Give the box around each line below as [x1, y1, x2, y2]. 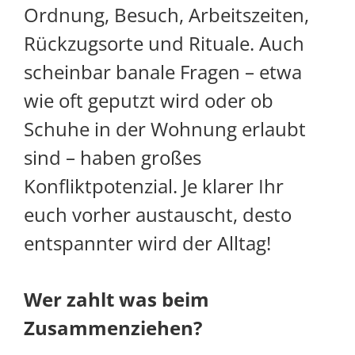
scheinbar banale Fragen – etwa [24, 59, 302, 86]
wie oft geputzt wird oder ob [24, 87, 273, 114]
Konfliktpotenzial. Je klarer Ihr [24, 173, 284, 200]
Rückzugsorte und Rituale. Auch [24, 30, 304, 57]
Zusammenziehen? [24, 315, 202, 342]
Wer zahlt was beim [24, 286, 209, 313]
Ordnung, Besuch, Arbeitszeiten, [24, 2, 309, 29]
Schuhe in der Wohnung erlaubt [24, 116, 306, 143]
